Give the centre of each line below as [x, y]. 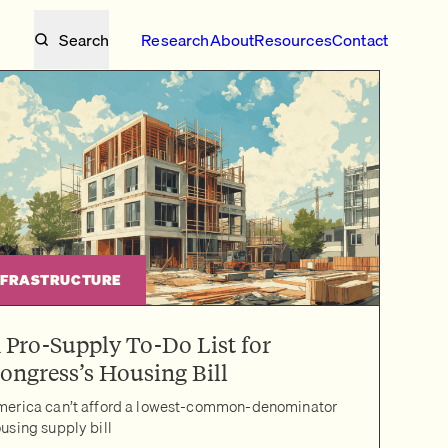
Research [175, 39]
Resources [293, 39]
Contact [359, 39]
